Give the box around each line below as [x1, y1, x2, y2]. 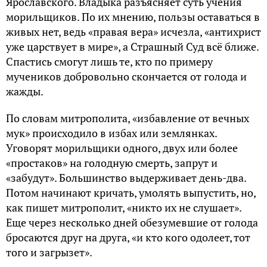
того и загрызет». [6, 245, 92, 260]
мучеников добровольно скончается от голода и [6, 69, 247, 84]
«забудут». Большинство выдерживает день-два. [6, 170, 246, 185]
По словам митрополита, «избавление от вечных [6, 111, 249, 126]
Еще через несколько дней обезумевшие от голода [6, 215, 258, 230]
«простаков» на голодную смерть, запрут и [6, 156, 218, 170]
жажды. [6, 84, 44, 99]
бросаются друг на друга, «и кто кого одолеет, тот [6, 230, 250, 245]
